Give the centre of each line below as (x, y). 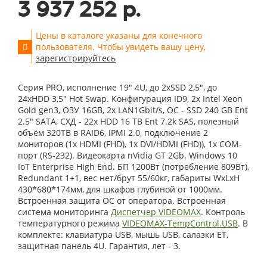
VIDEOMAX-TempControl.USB (180, 223)
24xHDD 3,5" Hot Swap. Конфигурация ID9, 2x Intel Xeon (130, 99)
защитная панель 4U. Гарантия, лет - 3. (99, 246)
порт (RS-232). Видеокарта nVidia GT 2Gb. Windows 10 (128, 155)
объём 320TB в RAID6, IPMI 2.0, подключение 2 (113, 133)
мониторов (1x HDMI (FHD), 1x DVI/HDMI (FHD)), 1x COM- (130, 144)
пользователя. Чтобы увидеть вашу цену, (121, 47)
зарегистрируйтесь (76, 58)
